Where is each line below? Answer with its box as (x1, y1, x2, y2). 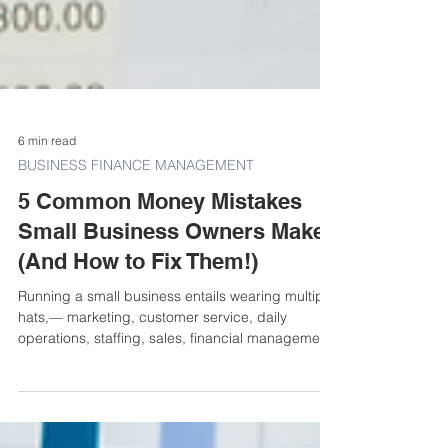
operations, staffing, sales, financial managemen (18, 365, 328, 383)
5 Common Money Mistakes (18, 224, 302, 250)
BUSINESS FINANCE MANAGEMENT (18, 192, 254, 210)
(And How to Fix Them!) (18, 284, 258, 310)
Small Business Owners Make (18, 254, 325, 280)
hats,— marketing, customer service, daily (18, 344, 287, 362)
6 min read (18, 168, 76, 184)
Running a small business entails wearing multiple (18, 323, 335, 341)
